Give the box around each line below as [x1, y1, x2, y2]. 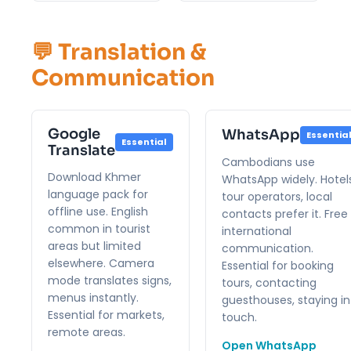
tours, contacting [222, 274, 317, 291]
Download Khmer [48, 168, 141, 185]
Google [48, 125, 100, 143]
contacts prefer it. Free [222, 205, 348, 222]
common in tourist [48, 220, 150, 237]
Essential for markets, [48, 306, 165, 323]
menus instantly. [48, 289, 139, 306]
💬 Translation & [31, 38, 206, 66]
